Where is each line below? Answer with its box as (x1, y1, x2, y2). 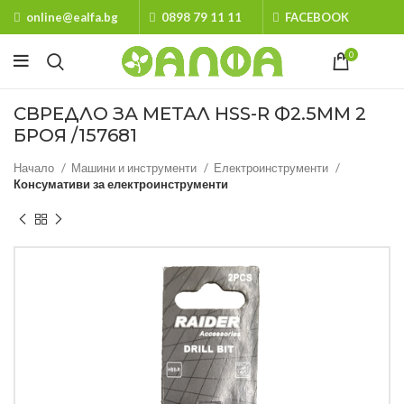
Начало (14, 161, 57, 175)
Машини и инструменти (71, 161, 199, 175)
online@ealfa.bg (26, 9, 118, 24)
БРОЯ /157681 (14, 124, 137, 146)
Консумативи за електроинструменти (14, 177, 228, 191)
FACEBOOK (285, 9, 349, 24)
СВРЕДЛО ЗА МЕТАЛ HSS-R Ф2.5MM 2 (14, 103, 366, 124)
